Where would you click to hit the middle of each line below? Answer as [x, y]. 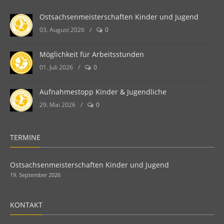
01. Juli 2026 [56, 67]
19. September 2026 [35, 175]
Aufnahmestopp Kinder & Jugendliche [103, 92]
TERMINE [25, 137]
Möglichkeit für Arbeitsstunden [92, 54]
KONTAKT [26, 205]
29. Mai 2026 [57, 105]
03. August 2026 [62, 30]
